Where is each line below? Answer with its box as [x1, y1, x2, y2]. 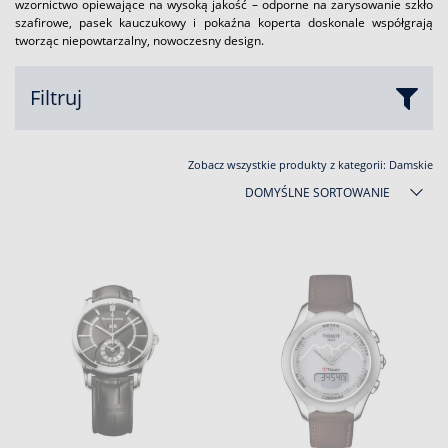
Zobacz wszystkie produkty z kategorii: [188, 157, 389, 172]
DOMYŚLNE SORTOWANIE [245, 184, 390, 201]
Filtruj [30, 84, 82, 111]
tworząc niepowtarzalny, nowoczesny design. [15, 32, 264, 49]
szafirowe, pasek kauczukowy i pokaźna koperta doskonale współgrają [15, 14, 433, 31]
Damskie [389, 157, 433, 172]
